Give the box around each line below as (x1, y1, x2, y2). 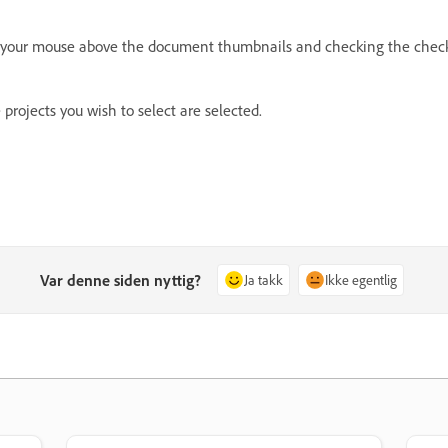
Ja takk (244, 271, 284, 288)
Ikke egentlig (325, 271, 398, 288)
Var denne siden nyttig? (40, 270, 202, 290)
